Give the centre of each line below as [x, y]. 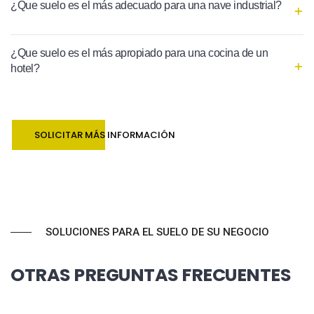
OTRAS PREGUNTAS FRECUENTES [151, 275]
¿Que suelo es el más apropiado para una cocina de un [139, 53]
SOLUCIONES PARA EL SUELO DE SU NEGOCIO [157, 232]
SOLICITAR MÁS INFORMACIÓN [105, 135]
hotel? [25, 69]
